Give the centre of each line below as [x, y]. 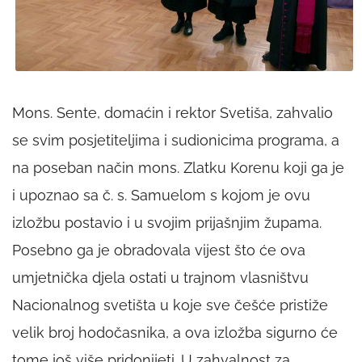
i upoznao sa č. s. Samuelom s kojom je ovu [161, 196]
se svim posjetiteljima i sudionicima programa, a [176, 141]
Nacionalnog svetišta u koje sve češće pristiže [170, 305]
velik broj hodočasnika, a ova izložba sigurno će [175, 333]
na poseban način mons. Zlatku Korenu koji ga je [178, 168]
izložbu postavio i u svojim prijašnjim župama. [167, 223]
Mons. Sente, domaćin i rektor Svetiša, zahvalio [173, 113]
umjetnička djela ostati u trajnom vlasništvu [160, 278]
